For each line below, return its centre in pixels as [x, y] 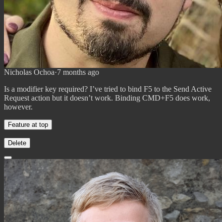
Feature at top [28, 124]
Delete [17, 143]
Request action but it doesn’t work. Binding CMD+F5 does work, [107, 98]
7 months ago [78, 72]
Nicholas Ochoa [29, 72]
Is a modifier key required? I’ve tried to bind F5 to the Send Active [108, 89]
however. [18, 107]
